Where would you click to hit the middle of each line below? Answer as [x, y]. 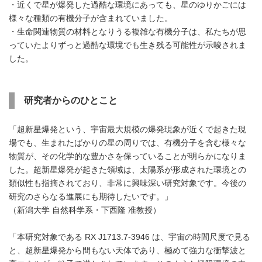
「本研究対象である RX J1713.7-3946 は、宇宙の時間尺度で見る [130, 237]
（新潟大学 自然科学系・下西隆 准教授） [85, 210]
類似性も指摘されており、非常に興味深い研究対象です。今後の [127, 183]
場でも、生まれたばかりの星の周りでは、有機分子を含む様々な [127, 143]
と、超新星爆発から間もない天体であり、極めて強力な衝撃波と [127, 251]
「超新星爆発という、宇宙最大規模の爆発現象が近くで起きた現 [127, 130]
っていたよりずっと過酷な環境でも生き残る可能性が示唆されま [127, 45]
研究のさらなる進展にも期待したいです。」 [91, 197]
